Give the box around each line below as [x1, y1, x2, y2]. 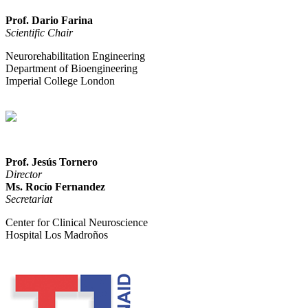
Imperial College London [5, 74, 115, 87]
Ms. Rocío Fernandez [5, 180, 105, 192]
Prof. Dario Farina [5, 14, 93, 26]
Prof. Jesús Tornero [5, 155, 98, 168]
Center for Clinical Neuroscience [5, 216, 148, 228]
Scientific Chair [5, 26, 73, 38]
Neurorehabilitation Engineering [5, 49, 145, 62]
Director [5, 168, 42, 180]
